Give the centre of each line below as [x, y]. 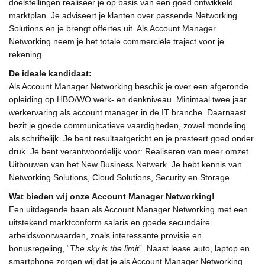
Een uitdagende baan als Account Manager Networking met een [128, 210]
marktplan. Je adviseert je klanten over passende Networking [123, 16]
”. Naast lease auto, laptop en [194, 249]
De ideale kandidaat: [50, 74]
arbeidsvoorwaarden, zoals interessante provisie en [105, 236]
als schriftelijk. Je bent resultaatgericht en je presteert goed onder [131, 139]
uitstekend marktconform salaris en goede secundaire [109, 223]
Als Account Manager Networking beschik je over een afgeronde [129, 87]
